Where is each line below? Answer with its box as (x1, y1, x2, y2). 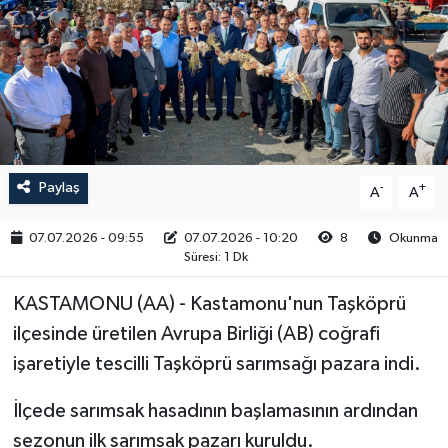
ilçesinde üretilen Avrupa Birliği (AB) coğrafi (12, 324, 380, 345)
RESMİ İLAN (53, 27, 149, 44)
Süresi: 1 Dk (183, 251, 248, 264)
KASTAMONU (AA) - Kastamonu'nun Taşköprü (12, 294, 406, 315)
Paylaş (38, 180, 80, 196)
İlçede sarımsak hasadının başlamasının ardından (12, 401, 418, 422)
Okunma (385, 232, 438, 245)
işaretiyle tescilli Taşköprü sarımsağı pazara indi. (12, 354, 421, 375)
